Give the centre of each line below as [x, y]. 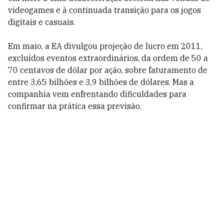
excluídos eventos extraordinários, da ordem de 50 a [108, 58]
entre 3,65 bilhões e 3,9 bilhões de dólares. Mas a [101, 82]
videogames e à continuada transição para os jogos [104, 10]
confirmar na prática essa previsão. [75, 106]
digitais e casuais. [41, 22]
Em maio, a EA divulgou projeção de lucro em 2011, [105, 46]
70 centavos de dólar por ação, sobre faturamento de [108, 70]
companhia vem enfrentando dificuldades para [97, 94]
